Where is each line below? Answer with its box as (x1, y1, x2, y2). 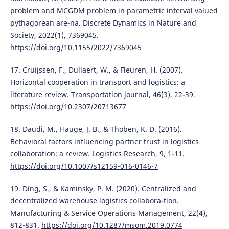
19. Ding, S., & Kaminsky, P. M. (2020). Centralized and (10, 184, 196, 194)
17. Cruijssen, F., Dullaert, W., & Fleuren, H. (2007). (10, 65, 183, 75)
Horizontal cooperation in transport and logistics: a (10, 77, 185, 87)
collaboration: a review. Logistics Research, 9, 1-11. (10, 149, 185, 159)
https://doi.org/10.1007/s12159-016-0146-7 (10, 161, 158, 171)
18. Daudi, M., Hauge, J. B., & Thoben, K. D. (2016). (10, 124, 182, 134)
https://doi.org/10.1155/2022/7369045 (10, 42, 142, 53)
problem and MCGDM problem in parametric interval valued (10, 6, 218, 16)
